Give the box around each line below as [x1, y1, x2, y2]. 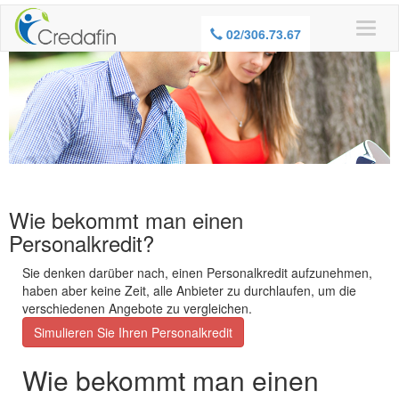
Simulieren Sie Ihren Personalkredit [34, 323, 232, 342]
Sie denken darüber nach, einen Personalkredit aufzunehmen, [22, 264, 372, 282]
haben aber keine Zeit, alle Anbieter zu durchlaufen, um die [22, 281, 356, 300]
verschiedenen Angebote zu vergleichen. [22, 299, 252, 318]
